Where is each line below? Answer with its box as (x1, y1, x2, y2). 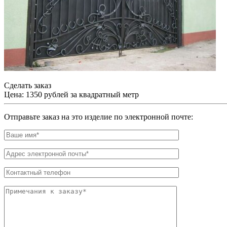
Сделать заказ (4, 81, 51, 90)
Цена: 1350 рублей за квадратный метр (4, 90, 139, 99)
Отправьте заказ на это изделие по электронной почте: (4, 112, 193, 121)
